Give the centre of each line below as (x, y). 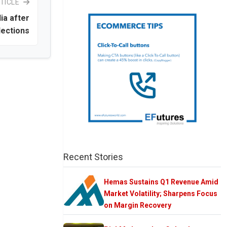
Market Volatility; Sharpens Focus (161, 193)
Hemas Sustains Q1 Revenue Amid (161, 182)
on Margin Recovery (138, 205)
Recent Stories (93, 157)
